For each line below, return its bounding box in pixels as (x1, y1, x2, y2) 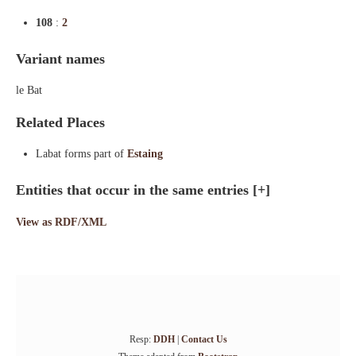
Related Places (16, 114, 105, 130)
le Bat (16, 84, 42, 96)
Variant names (16, 51, 105, 67)
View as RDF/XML (16, 216, 106, 228)
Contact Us (180, 334, 227, 345)
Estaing (127, 148, 163, 160)
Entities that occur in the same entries (16, 182, 253, 198)
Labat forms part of (36, 148, 127, 160)
